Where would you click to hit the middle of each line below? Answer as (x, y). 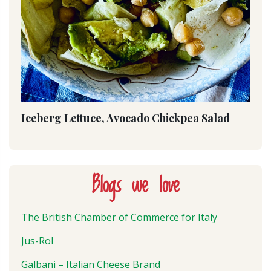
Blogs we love (135, 187)
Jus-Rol (37, 241)
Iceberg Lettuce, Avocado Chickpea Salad (126, 118)
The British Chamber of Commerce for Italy (119, 217)
